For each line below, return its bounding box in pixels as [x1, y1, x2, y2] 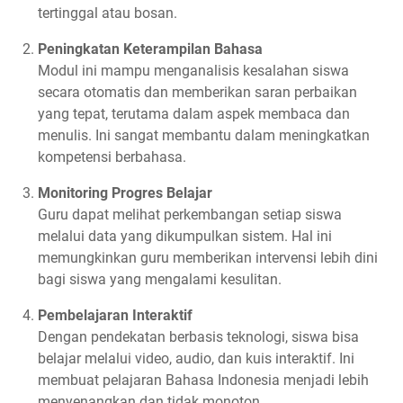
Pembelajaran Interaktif [38, 307, 193, 325]
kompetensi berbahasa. [38, 148, 186, 166]
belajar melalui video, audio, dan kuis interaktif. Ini [38, 350, 354, 368]
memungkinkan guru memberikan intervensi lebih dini [38, 249, 378, 267]
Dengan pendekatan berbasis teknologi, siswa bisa [38, 328, 359, 346]
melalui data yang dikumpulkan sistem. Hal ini [38, 228, 332, 246]
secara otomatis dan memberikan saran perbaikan [38, 84, 357, 102]
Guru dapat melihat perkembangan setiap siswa [38, 206, 342, 224]
